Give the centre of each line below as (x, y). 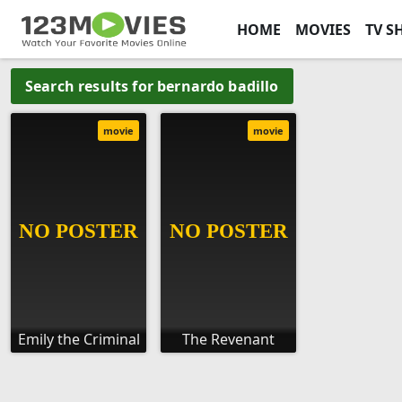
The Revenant (228, 340)
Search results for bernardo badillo (152, 86)
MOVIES (323, 29)
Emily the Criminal (79, 340)
